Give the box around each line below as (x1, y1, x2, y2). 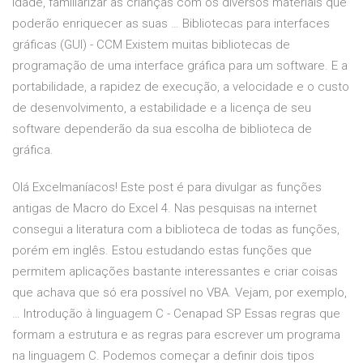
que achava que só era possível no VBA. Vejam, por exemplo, (12, 285, 347, 301)
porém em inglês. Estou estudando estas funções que (12, 243, 312, 258)
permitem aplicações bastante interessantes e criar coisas (12, 264, 338, 280)
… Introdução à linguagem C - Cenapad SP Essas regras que (12, 306, 340, 322)
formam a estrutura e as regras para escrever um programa (12, 327, 340, 343)
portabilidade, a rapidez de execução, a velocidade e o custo (12, 79, 349, 95)
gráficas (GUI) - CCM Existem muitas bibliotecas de (12, 37, 290, 53)
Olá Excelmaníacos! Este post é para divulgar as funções (12, 180, 322, 195)
